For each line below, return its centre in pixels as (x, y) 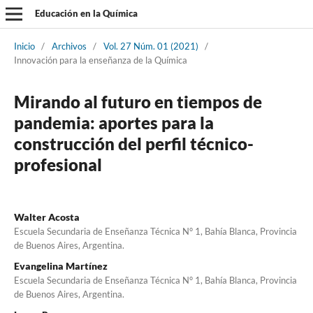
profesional (58, 164)
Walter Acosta (46, 217)
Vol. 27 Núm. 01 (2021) (151, 46)
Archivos (69, 46)
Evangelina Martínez (60, 265)
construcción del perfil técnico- (133, 143)
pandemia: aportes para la (114, 122)
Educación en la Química (86, 13)
